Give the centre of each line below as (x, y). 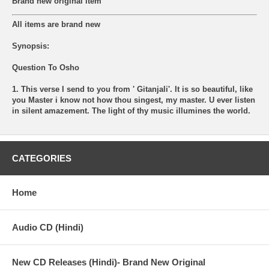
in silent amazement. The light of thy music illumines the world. (131, 111)
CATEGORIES (42, 159)
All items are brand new (56, 25)
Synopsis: (31, 46)
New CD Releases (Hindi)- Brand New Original (109, 262)
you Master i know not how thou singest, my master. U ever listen (134, 100)
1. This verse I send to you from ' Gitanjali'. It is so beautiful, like (132, 89)
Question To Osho (46, 68)
